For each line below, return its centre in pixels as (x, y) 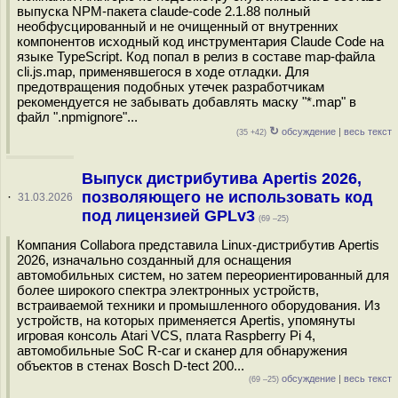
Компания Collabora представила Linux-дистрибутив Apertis (198, 245)
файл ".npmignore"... (77, 117)
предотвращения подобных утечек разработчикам (171, 87)
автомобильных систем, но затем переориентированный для (203, 275)
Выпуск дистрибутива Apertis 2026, (221, 179)
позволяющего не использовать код (227, 197)
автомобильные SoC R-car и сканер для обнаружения (182, 350)
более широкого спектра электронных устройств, (168, 290)
